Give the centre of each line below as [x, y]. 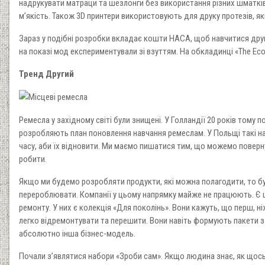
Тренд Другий [46, 74]
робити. [33, 159]
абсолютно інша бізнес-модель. [77, 233]
